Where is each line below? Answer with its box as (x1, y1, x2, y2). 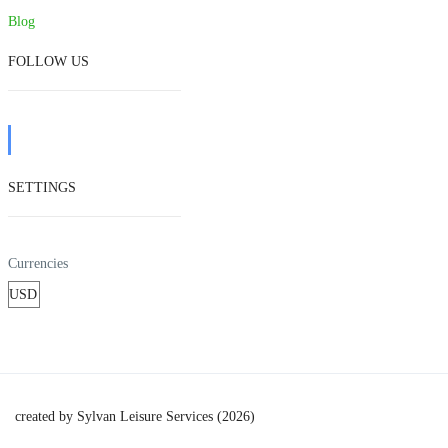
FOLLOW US (7, 54, 89, 69)
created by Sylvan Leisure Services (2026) (15, 409, 255, 424)
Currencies (7, 256, 68, 271)
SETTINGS (7, 180, 76, 195)
